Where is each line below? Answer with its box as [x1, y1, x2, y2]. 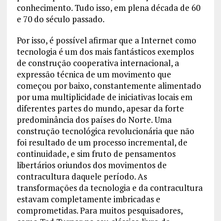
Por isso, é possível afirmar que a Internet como [16, 34, 196, 46]
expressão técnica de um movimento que [16, 68, 171, 80]
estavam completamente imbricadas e [16, 193, 160, 205]
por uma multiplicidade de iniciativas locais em [16, 91, 192, 103]
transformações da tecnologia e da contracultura [16, 182, 203, 193]
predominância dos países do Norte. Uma [16, 113, 172, 125]
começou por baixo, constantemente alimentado [16, 79, 201, 91]
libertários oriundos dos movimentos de [16, 159, 167, 171]
